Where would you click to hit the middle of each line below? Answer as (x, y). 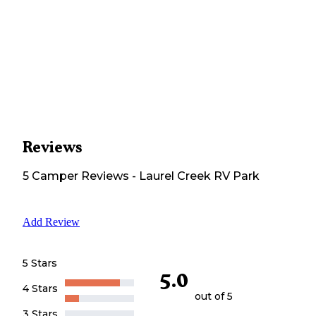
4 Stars (40, 288)
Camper (54, 176)
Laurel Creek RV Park (199, 176)
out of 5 (214, 297)
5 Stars (40, 263)
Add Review (51, 221)
